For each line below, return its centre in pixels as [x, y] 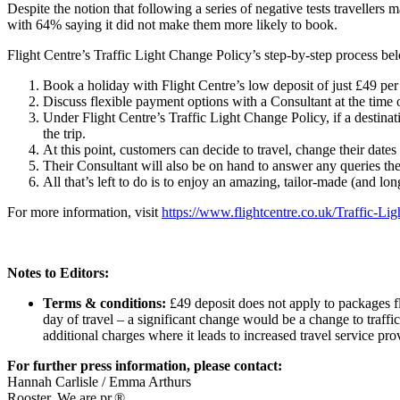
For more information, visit [84, 212]
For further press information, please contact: [145, 365]
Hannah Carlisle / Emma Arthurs [99, 381]
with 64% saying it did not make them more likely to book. [172, 24]
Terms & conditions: [104, 303]
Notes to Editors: [58, 272]
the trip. [64, 133]
